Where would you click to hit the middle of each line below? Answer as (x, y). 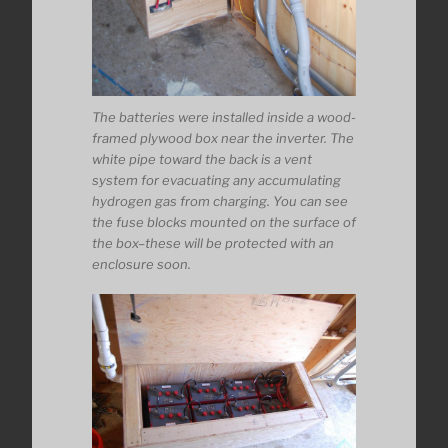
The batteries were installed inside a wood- (224, 116)
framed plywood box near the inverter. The (223, 137)
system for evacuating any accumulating (216, 179)
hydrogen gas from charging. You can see (220, 200)
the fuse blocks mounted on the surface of (224, 221)
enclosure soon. (141, 263)
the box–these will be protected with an (213, 242)
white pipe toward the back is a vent (202, 158)
